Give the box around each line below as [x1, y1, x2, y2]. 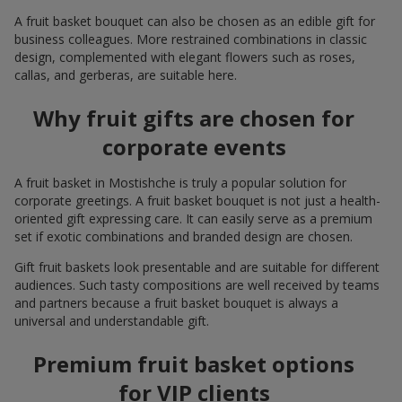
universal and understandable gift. [14, 312, 209, 330]
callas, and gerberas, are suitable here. [14, 66, 237, 84]
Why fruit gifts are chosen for [33, 103, 354, 134]
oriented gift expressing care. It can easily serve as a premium [14, 210, 372, 228]
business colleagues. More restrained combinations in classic [14, 31, 367, 48]
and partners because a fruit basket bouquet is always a [14, 294, 338, 312]
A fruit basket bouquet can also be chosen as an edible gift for [14, 13, 375, 31]
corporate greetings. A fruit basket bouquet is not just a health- [14, 192, 380, 210]
